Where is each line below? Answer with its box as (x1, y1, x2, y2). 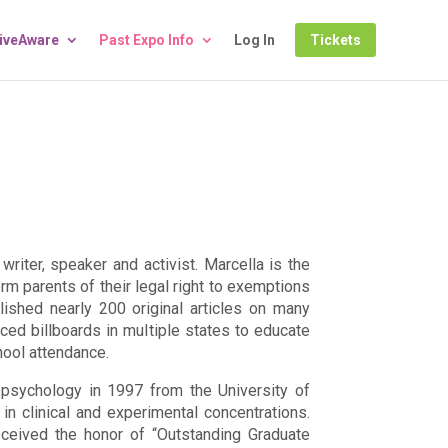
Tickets (310, 32, 361, 48)
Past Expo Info (99, 32, 194, 48)
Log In (234, 32, 275, 48)
